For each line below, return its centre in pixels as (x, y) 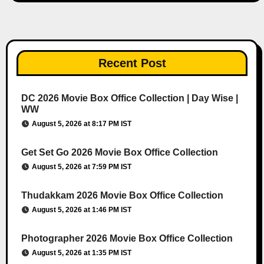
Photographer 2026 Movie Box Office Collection (127, 239)
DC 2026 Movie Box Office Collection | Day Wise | (129, 98)
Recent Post (132, 63)
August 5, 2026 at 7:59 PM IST (81, 167)
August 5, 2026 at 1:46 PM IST (81, 210)
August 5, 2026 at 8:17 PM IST (81, 124)
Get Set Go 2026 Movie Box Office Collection (119, 153)
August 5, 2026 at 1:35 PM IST (81, 253)
